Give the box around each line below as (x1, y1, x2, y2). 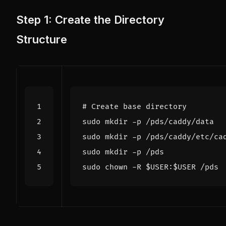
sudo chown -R (82, 162, 146, 173)
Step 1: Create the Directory (16, 13, 164, 27)
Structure (16, 33, 67, 46)
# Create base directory (82, 102, 187, 112)
